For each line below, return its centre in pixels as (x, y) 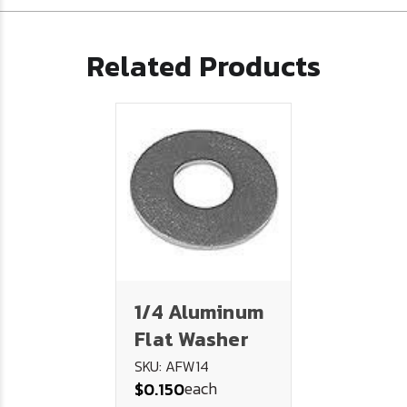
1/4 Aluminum (199, 312)
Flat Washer (192, 339)
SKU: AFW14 (172, 366)
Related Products (203, 66)
